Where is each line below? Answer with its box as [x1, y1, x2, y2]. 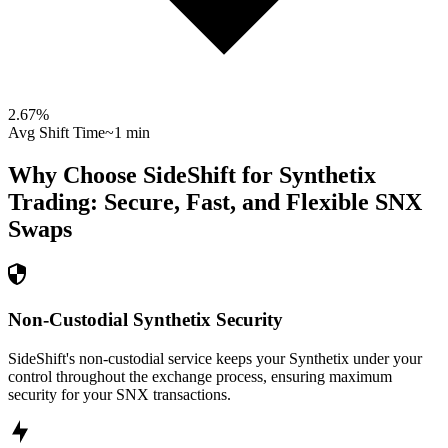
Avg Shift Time [8, 124, 105, 142]
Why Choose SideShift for [8, 162, 279, 189]
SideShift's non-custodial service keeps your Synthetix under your [8, 349, 422, 367]
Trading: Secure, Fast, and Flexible [8, 189, 369, 216]
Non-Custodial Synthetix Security [8, 308, 283, 330]
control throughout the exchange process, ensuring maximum [8, 367, 392, 385]
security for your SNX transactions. [8, 385, 231, 403]
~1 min [105, 124, 150, 142]
